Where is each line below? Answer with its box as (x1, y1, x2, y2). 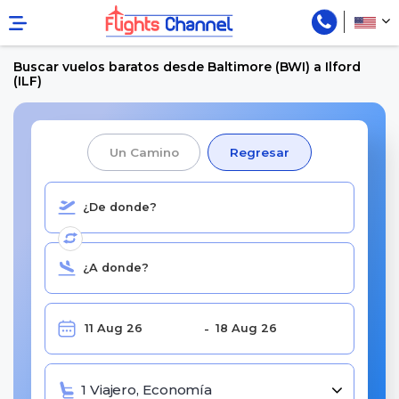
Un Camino (110, 144, 179, 159)
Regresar (230, 144, 289, 159)
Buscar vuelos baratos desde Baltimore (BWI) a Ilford (13, 58, 361, 75)
